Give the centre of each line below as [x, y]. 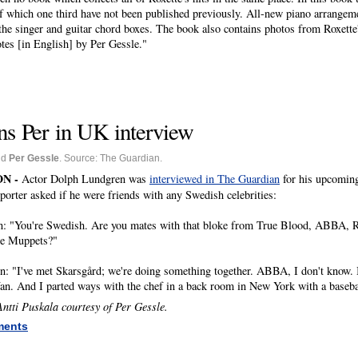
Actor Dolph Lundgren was [86, 178]
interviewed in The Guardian [215, 178]
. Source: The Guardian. [111, 159]
